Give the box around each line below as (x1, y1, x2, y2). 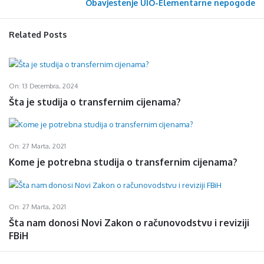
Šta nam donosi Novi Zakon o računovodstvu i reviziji (9, 216, 249, 229)
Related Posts (9, 29, 67, 39)
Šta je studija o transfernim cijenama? (9, 95, 181, 108)
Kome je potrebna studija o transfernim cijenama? (9, 156, 237, 168)
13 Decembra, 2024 (22, 81, 78, 90)
